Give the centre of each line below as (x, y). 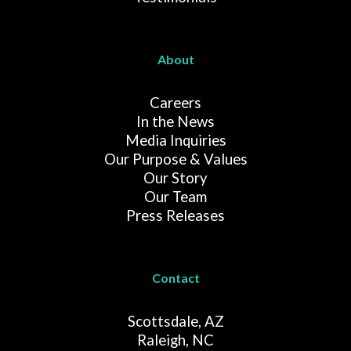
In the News (175, 122)
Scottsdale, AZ (175, 322)
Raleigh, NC (175, 340)
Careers (175, 103)
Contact (175, 278)
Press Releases (175, 216)
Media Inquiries (175, 141)
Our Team (175, 197)
